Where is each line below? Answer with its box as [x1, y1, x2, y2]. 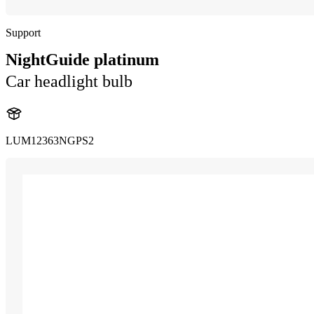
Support [6, 27, 41, 39]
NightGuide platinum [6, 50, 159, 69]
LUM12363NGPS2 [6, 134, 94, 146]
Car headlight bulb [6, 72, 132, 90]
